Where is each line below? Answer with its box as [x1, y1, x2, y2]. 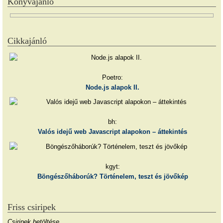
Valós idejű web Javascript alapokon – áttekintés [38, 128, 188, 136]
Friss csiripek [7, 202, 56, 213]
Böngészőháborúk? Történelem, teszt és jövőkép [37, 173, 188, 181]
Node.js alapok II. [86, 83, 140, 91]
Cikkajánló [7, 35, 47, 46]
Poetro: [102, 73, 123, 81]
